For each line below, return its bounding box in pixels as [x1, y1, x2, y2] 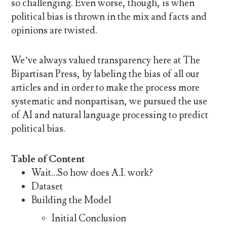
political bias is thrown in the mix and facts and [11, 11, 207, 23]
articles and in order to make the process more [11, 82, 200, 94]
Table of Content [11, 153, 86, 165]
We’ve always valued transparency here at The [11, 54, 201, 67]
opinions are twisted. [11, 24, 98, 37]
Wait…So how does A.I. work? [31, 166, 154, 179]
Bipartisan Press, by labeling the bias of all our [11, 68, 200, 81]
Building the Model [31, 194, 111, 206]
